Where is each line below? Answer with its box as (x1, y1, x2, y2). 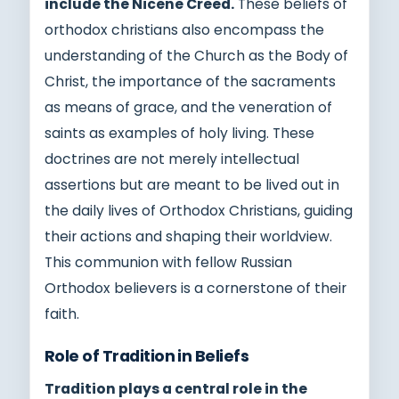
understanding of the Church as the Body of (45, 45, 348, 65)
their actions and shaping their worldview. (45, 226, 332, 246)
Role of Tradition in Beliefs (45, 345, 249, 367)
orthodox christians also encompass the (45, 20, 324, 39)
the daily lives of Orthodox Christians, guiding (45, 200, 353, 220)
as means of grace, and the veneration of (45, 97, 332, 117)
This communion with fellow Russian (45, 252, 292, 272)
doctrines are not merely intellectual (45, 149, 299, 168)
